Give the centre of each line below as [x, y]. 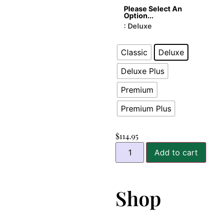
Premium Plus [146, 109]
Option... [139, 16]
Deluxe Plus [143, 71]
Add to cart [176, 152]
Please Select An [153, 9]
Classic [134, 53]
